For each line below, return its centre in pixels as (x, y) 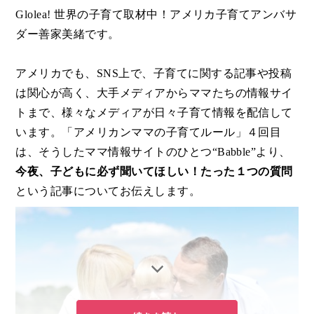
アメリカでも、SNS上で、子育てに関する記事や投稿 (154, 73)
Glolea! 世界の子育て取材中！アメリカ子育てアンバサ (156, 14)
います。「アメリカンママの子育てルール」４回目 (149, 132)
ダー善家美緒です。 (68, 34)
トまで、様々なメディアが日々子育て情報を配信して (154, 112)
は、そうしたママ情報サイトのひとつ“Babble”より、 (153, 152)
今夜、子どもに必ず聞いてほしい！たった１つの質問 (154, 171)
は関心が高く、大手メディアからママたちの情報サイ (154, 93)
